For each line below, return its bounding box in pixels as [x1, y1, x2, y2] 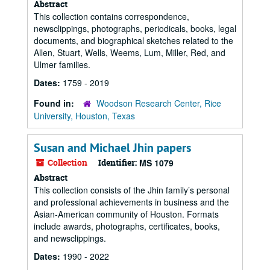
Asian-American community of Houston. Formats [34, 208, 219, 220]
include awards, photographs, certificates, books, [34, 220, 220, 232]
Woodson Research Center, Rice [96, 97, 221, 109]
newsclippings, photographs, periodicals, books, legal [34, 22, 236, 34]
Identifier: [98, 157, 137, 168]
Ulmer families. [34, 58, 90, 71]
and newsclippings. [34, 232, 106, 244]
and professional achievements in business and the [34, 196, 229, 208]
